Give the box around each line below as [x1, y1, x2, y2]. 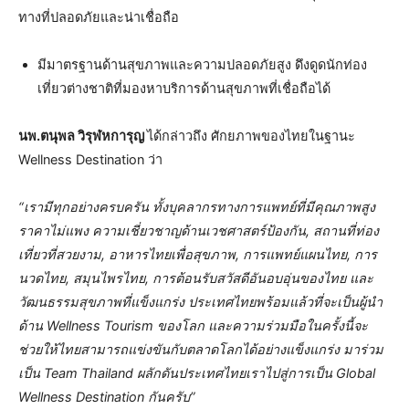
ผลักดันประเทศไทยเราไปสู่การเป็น [137, 364, 336, 382]
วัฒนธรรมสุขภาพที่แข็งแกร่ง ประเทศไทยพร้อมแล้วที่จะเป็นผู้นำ [18, 293, 383, 310]
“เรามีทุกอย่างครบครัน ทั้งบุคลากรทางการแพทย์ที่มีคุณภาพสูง [18, 198, 375, 215]
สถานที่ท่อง [309, 222, 379, 239]
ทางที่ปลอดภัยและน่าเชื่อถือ [18, 8, 179, 26]
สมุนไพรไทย [73, 269, 145, 287]
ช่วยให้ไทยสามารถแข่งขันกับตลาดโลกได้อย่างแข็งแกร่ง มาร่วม [18, 341, 383, 358]
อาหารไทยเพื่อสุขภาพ [109, 246, 236, 263]
